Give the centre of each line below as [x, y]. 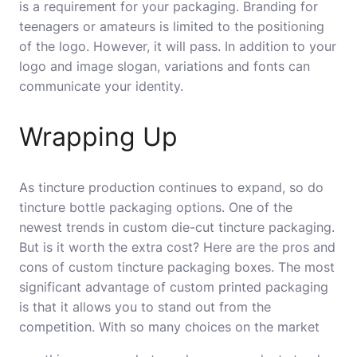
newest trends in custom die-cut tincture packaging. [177, 227]
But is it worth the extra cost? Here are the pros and [177, 247]
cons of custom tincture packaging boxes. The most [177, 267]
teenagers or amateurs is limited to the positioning [172, 26]
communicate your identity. [101, 86]
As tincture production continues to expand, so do [171, 187]
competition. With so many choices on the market [169, 327]
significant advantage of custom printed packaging [174, 287]
